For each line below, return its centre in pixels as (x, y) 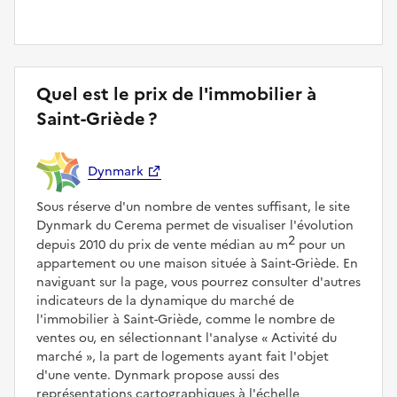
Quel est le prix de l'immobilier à (176, 94)
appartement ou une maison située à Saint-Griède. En (197, 263)
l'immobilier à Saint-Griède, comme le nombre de (186, 319)
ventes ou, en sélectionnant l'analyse (149, 338)
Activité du (302, 338)
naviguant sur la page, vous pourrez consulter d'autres (198, 282)
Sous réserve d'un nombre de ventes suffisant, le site (193, 206)
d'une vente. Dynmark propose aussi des (158, 375)
